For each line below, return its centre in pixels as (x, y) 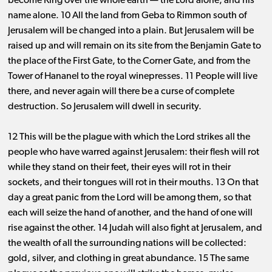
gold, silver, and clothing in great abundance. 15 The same (128, 259)
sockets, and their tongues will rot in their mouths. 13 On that (133, 183)
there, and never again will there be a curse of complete (121, 92)
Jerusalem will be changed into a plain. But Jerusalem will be (131, 31)
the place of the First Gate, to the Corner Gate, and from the (129, 62)
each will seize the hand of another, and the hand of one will (130, 213)
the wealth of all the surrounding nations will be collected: (127, 244)
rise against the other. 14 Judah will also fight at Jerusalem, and (135, 229)
